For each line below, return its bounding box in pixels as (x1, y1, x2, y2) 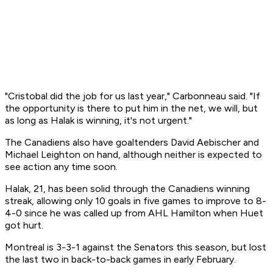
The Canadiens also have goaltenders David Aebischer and (5, 136, 259, 149)
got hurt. (5, 219, 43, 232)
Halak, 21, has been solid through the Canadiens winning (5, 183, 250, 195)
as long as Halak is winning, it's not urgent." (5, 115, 192, 127)
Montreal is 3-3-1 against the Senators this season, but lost (5, 241, 266, 253)
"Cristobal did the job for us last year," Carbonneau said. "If (5, 90, 260, 102)
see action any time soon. (5, 161, 118, 173)
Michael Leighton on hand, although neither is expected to (5, 149, 262, 161)
